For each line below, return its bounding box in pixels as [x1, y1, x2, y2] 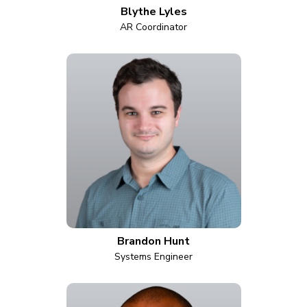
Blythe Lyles [120, 4, 187, 19]
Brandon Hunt [117, 234, 190, 249]
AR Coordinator [120, 21, 187, 34]
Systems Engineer [114, 250, 193, 263]
